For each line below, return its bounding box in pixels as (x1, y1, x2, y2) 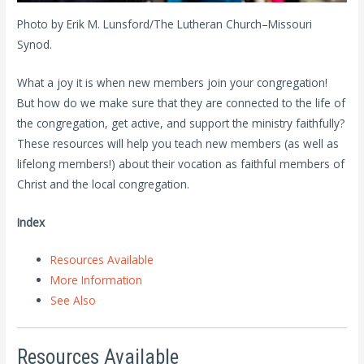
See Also (50, 292, 97, 309)
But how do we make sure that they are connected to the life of (17, 94, 346, 110)
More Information (50, 272, 143, 288)
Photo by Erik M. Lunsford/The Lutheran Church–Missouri (17, 15, 313, 32)
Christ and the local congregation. (17, 175, 190, 192)
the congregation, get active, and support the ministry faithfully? (17, 115, 345, 131)
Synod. (17, 36, 53, 52)
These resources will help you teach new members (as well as (17, 135, 340, 151)
